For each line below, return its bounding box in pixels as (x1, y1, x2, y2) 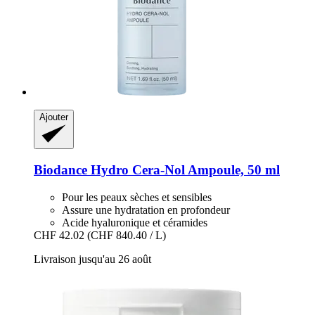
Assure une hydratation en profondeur (62, 203, 230, 216)
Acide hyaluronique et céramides (62, 216, 207, 229)
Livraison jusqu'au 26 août (34, 252, 151, 265)
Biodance (34, 162, 87, 178)
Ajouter (39, 112, 68, 123)
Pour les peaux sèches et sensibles (62, 191, 212, 203)
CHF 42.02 (34, 229, 84, 241)
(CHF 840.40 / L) (87, 229, 166, 241)
